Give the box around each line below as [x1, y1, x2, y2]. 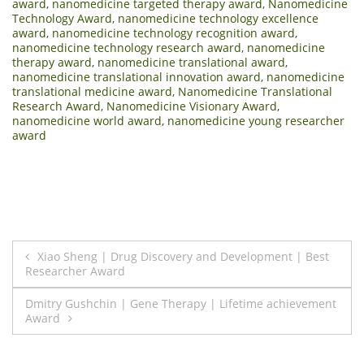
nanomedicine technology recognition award [52, 24, 295, 41]
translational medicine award [12, 83, 172, 99]
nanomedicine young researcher [167, 112, 344, 128]
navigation [11, 274, 131, 304]
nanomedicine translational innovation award [12, 68, 261, 84]
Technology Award [12, 10, 112, 26]
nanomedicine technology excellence [118, 10, 318, 26]
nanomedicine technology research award [12, 39, 241, 55]
